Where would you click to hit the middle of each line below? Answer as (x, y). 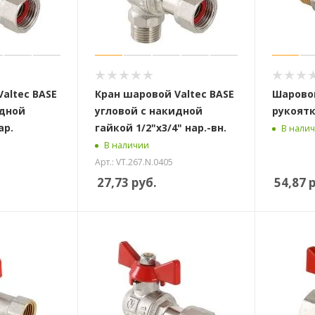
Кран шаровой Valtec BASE (164, 94)
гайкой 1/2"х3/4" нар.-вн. (160, 128)
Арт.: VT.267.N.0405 (134, 162)
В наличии (126, 146)
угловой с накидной (148, 111)
